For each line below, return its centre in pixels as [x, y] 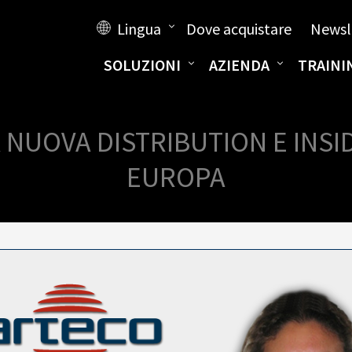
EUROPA [176, 177]
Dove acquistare [238, 29]
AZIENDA [239, 65]
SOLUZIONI [142, 65]
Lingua [139, 29]
